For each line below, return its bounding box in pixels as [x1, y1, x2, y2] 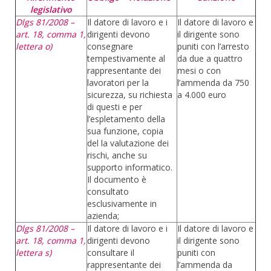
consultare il [87, 247, 134, 258]
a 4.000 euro [177, 89, 226, 100]
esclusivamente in [87, 198, 157, 209]
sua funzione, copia [87, 125, 163, 137]
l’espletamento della [87, 113, 165, 125]
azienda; [87, 210, 119, 221]
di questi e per [87, 101, 142, 113]
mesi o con [177, 65, 221, 76]
